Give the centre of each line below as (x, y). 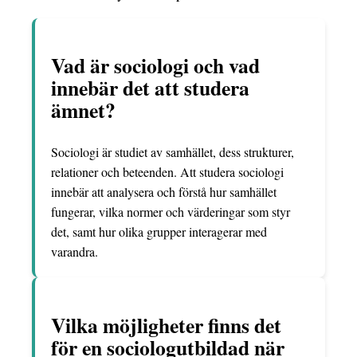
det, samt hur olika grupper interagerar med (159, 231)
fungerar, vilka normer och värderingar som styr (171, 211)
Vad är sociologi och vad (155, 66)
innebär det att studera (150, 88)
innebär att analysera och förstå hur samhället (164, 191)
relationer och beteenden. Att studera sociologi (167, 171)
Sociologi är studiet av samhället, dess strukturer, (173, 151)
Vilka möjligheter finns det (166, 325)
